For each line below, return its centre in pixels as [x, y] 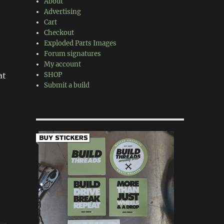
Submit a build [67, 85]
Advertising [63, 12]
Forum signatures [73, 54]
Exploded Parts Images [80, 43]
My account [63, 64]
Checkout [59, 33]
